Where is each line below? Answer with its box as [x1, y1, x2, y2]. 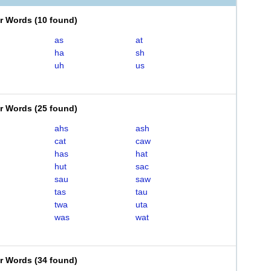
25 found [38, 103, 74, 113]
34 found [38, 255, 74, 265]
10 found [38, 15, 74, 25]
